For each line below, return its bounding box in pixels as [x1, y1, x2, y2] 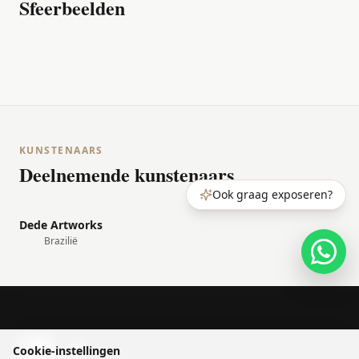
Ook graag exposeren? [212, 187, 333, 202]
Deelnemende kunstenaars [19, 160, 234, 188]
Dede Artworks [19, 217, 103, 232]
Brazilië [44, 234, 78, 248]
